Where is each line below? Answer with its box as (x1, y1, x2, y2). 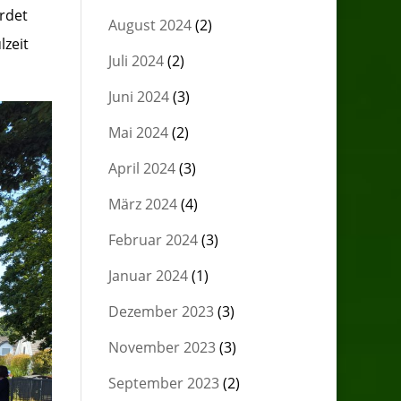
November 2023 (107, 337, 216, 357)
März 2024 (107, 194, 177, 214)
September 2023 (107, 373, 219, 393)
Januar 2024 (107, 266, 188, 286)
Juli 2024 (107, 51, 164, 71)
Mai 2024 (107, 123, 168, 142)
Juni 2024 (107, 87, 169, 107)
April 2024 (107, 158, 175, 178)
